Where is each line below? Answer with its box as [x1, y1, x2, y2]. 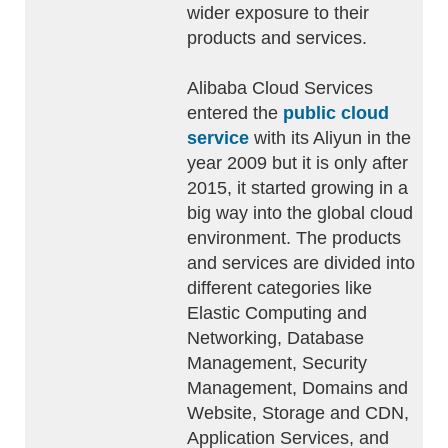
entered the [187, 103, 283, 123]
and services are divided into [187, 253, 415, 273]
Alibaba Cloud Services [187, 78, 373, 98]
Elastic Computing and [187, 303, 367, 323]
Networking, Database [187, 328, 364, 348]
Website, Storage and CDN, [187, 403, 409, 423]
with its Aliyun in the [249, 128, 411, 148]
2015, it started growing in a [187, 178, 408, 198]
